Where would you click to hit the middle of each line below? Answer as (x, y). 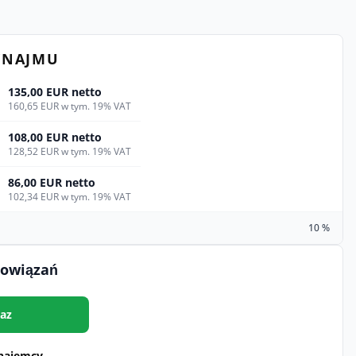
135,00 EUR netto (55, 92)
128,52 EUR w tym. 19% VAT (70, 151)
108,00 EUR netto (55, 137)
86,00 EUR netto (52, 182)
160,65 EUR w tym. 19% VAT (70, 106)
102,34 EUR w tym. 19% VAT (70, 197)
